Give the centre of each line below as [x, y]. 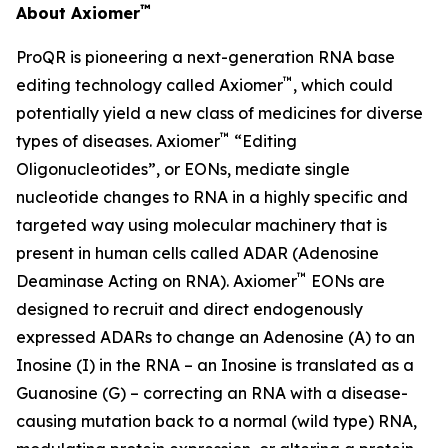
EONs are [346, 281]
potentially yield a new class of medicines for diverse [219, 113]
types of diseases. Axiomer [118, 141]
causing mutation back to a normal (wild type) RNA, [216, 421]
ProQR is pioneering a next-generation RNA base [205, 57]
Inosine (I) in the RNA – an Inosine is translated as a [215, 365]
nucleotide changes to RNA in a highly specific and [212, 197]
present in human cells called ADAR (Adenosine [197, 253]
